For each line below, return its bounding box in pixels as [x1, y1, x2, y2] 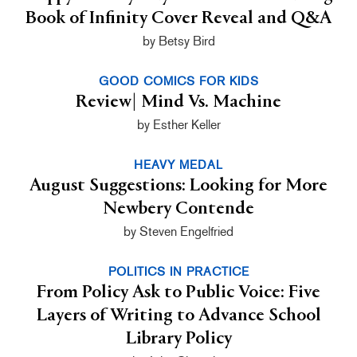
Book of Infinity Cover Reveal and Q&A [25, 8, 331, 28]
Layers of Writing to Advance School [36, 305, 321, 325]
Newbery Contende [103, 198, 254, 218]
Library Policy [125, 328, 232, 348]
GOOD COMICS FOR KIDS [98, 73, 259, 88]
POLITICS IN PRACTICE [108, 264, 249, 279]
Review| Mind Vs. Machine [76, 92, 281, 112]
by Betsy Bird [142, 33, 215, 49]
